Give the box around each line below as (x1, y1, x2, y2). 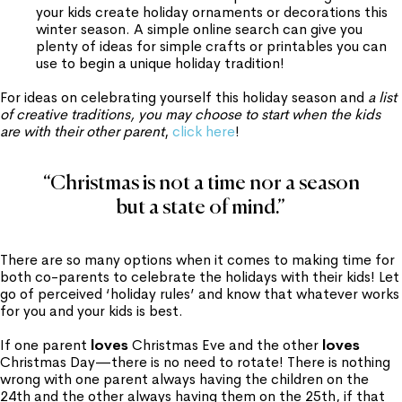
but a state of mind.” (117, 197, 285, 218)
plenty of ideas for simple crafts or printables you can (36, 37, 387, 56)
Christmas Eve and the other (128, 336, 322, 354)
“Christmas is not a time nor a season (42, 173, 360, 194)
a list (368, 88, 397, 107)
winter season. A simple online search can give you (36, 20, 363, 39)
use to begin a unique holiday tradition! (36, 54, 284, 73)
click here (172, 122, 235, 141)
